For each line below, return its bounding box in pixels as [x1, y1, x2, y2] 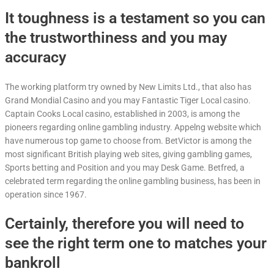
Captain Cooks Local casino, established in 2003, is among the [5, 108, 240, 119]
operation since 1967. [5, 189, 87, 199]
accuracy [5, 48, 66, 67]
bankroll [5, 253, 61, 272]
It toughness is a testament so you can [5, 9, 265, 28]
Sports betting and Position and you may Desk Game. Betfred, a [5, 162, 245, 172]
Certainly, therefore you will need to [5, 214, 244, 232]
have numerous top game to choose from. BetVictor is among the [5, 135, 251, 146]
